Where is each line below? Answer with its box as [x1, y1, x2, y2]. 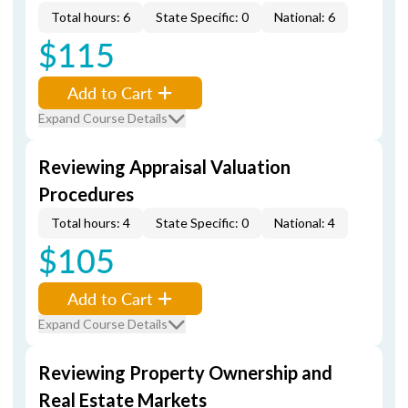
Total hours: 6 [51, 9, 130, 25]
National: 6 [274, 9, 335, 25]
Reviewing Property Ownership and [38, 362, 332, 383]
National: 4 [274, 215, 335, 230]
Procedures [38, 183, 134, 205]
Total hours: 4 [51, 215, 130, 230]
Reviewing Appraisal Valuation [38, 156, 291, 178]
